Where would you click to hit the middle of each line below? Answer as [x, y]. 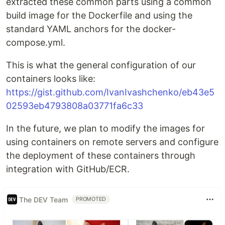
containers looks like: [51, 79]
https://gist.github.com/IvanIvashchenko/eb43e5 [110, 92]
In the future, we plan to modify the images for [105, 128]
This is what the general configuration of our [101, 65]
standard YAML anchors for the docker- [91, 29]
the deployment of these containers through [101, 155]
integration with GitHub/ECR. [68, 169]
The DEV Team [43, 199]
